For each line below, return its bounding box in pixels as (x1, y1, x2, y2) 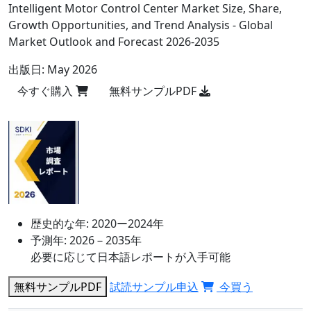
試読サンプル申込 (110, 278, 199, 294)
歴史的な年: (31, 215, 89, 231)
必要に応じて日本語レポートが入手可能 (31, 249, 230, 264)
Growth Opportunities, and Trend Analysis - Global (8, 17, 273, 33)
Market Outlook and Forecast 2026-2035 (8, 34, 219, 49)
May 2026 (47, 62, 97, 77)
